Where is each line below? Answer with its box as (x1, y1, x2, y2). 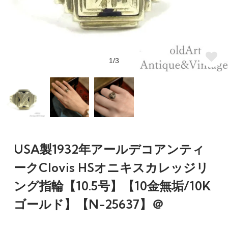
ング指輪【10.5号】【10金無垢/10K (13, 178, 211, 193)
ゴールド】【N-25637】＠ (13, 196, 164, 212)
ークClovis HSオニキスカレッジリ (13, 159, 209, 175)
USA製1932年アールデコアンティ (13, 141, 205, 157)
